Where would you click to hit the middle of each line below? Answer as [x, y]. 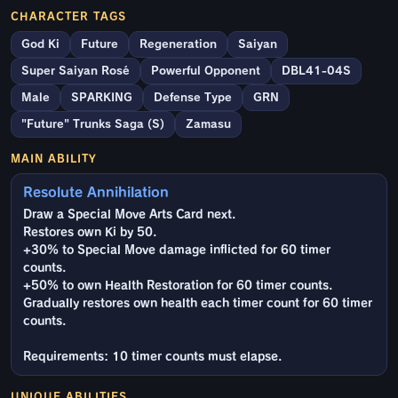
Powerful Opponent [206, 71]
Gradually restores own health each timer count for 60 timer [198, 304]
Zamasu [208, 124]
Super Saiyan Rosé [76, 71]
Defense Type [193, 98]
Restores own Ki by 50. [90, 233]
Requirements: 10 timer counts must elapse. [152, 357]
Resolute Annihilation [96, 193]
